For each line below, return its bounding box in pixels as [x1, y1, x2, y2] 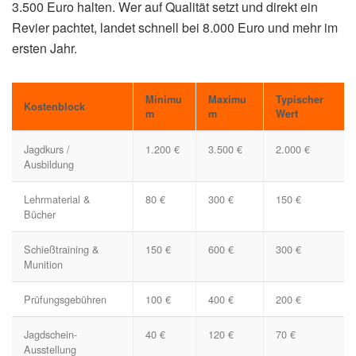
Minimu [145, 92, 182, 107]
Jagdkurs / [24, 141, 70, 157]
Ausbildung [24, 157, 74, 172]
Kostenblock [24, 99, 85, 114]
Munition [24, 257, 63, 273]
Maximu [208, 92, 246, 107]
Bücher [24, 207, 56, 222]
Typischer [276, 92, 323, 107]
